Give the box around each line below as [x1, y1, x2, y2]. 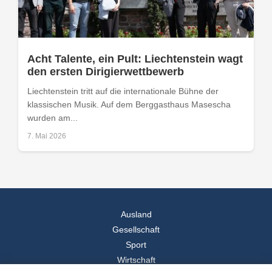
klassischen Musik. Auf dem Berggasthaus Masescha [27, 100, 231, 110]
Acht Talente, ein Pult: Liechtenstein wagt [27, 53, 243, 66]
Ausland [120, 209, 152, 220]
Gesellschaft [112, 225, 160, 235]
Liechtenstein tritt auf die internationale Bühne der [27, 86, 219, 97]
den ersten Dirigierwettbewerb [27, 66, 184, 78]
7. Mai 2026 [27, 132, 66, 141]
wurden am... [27, 113, 78, 123]
